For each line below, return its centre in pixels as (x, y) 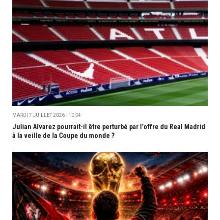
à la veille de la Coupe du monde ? (63, 135)
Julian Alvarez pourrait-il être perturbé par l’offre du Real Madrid (109, 126)
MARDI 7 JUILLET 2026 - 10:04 (47, 115)
